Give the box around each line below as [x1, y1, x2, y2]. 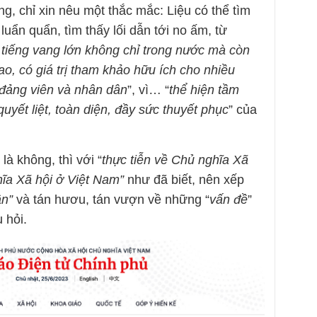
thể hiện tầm [169, 82, 239, 97]
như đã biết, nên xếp [124, 172, 244, 187]
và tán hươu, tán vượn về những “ [16, 192, 209, 207]
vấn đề [209, 192, 248, 207]
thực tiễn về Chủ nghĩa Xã [102, 152, 248, 167]
